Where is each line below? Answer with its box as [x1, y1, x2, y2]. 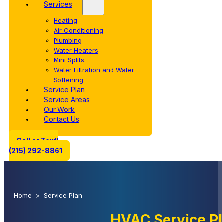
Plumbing [54, 36, 82, 44]
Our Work [44, 105, 75, 113]
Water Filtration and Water [54, 66, 134, 74]
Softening [54, 76, 83, 84]
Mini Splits [54, 56, 84, 64]
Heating [54, 16, 77, 24]
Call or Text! [16, 136, 58, 145]
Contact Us [44, 115, 79, 123]
